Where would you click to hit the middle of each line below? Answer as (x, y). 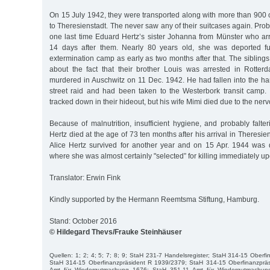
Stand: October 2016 (83, 221)
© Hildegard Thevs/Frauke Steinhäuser (116, 232)
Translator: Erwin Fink (85, 177)
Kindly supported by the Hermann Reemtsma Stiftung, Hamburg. (154, 199)
